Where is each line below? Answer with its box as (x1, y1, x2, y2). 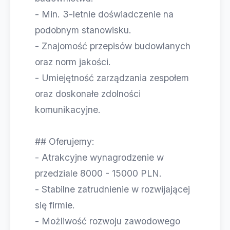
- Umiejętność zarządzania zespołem (35, 72, 189, 83)
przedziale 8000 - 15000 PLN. (35, 168, 162, 179)
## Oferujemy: (35, 136, 94, 147)
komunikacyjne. (35, 104, 101, 115)
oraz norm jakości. (35, 56, 111, 67)
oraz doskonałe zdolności (35, 88, 141, 99)
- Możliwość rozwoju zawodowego (35, 216, 180, 226)
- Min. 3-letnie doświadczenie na (35, 9, 174, 20)
